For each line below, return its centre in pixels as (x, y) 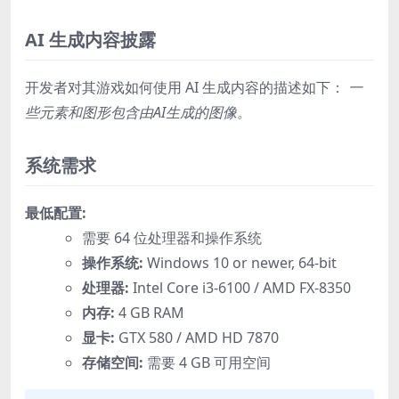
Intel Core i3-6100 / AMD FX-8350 (240, 288)
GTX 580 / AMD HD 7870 (197, 338)
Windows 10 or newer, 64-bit (240, 263)
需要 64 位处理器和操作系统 (172, 238)
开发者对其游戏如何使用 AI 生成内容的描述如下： (187, 88)
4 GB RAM (150, 313)
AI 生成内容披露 (90, 40)
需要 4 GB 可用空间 (207, 363)
